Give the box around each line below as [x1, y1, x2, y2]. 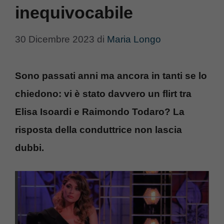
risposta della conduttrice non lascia [15, 124, 182, 135]
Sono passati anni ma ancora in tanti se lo [15, 70, 207, 81]
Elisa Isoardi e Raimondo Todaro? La [15, 106, 184, 117]
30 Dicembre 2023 [15, 33, 94, 44]
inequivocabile [15, 3, 133, 22]
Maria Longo [107, 33, 161, 44]
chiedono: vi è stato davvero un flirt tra [15, 88, 191, 99]
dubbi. [15, 142, 46, 153]
